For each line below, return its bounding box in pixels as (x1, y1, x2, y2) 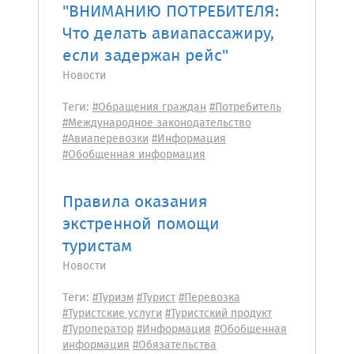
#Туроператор (62, 321, 134, 338)
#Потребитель (209, 99, 281, 116)
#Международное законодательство (62, 115, 251, 132)
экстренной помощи (62, 212, 220, 238)
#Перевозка (179, 289, 240, 307)
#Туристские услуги (62, 305, 162, 322)
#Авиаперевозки (62, 130, 149, 148)
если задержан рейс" (62, 43, 228, 70)
